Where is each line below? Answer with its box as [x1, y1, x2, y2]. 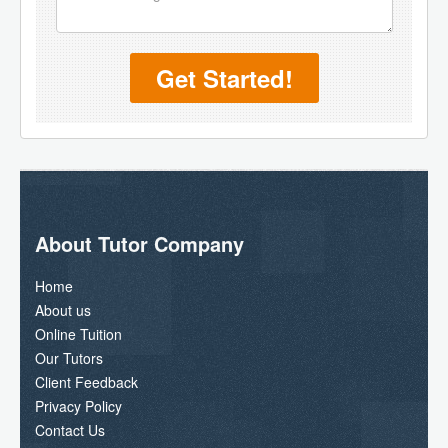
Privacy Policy [35, 395, 122, 416]
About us [35, 299, 91, 320]
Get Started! [155, 60, 293, 95]
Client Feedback [35, 371, 138, 392]
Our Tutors [35, 347, 103, 368]
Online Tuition [35, 323, 122, 344]
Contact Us [35, 419, 105, 440]
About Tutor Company [35, 228, 244, 258]
